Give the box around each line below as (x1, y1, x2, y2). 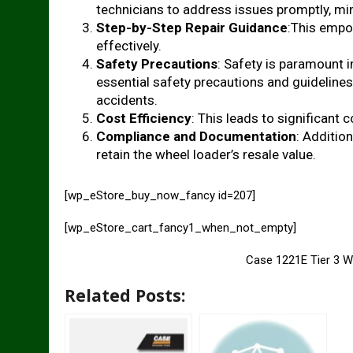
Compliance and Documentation (96, 128, 296, 144)
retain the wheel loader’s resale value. (96, 147, 316, 162)
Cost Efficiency (96, 110, 191, 126)
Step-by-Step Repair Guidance (96, 20, 288, 35)
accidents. (96, 92, 158, 108)
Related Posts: (65, 284, 185, 307)
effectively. (96, 38, 162, 54)
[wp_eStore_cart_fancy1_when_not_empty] (65, 221, 296, 235)
